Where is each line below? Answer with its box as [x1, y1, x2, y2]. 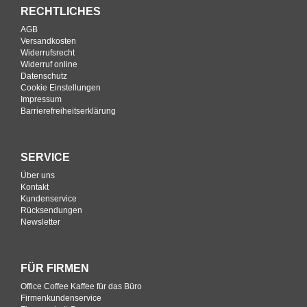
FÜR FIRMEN [21, 262, 89, 275]
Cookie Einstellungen [21, 83, 101, 93]
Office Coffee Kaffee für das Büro [21, 282, 142, 292]
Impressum [21, 95, 62, 105]
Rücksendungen [21, 206, 82, 216]
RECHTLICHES [21, 5, 101, 18]
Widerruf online [21, 60, 77, 70]
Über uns [21, 171, 55, 181]
